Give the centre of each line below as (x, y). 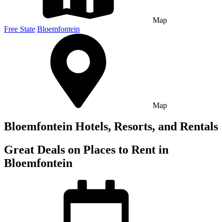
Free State (20, 29)
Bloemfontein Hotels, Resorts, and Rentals (111, 126)
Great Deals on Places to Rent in (86, 149)
